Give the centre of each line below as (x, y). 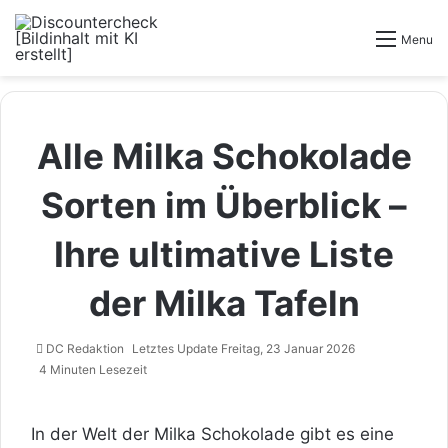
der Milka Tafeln (224, 303)
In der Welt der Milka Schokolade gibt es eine (212, 434)
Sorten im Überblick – (224, 205)
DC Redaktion (85, 348)
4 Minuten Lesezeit (91, 369)
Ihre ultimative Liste (224, 254)
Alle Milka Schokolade (224, 156)
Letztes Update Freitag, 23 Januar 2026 (243, 348)
